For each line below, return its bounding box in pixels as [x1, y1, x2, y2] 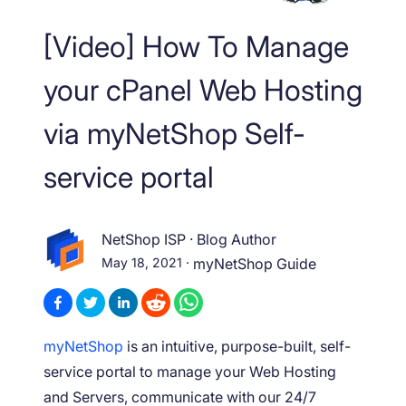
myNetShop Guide [193, 255, 316, 274]
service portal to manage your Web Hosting [43, 362, 336, 381]
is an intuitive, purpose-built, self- [123, 336, 351, 355]
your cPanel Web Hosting [43, 72, 362, 108]
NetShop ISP [101, 230, 186, 249]
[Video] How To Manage [43, 28, 349, 64]
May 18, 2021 [101, 255, 182, 271]
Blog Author [197, 230, 276, 249]
